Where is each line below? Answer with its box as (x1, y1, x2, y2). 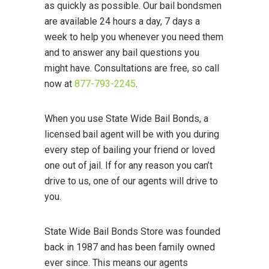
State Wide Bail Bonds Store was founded (44, 226, 220, 238)
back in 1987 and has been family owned (44, 241, 215, 253)
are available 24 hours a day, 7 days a (44, 16, 200, 28)
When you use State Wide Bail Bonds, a (44, 113, 208, 125)
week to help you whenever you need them (44, 31, 223, 43)
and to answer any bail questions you (44, 47, 199, 59)
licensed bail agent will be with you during (44, 128, 219, 141)
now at (44, 78, 74, 90)
